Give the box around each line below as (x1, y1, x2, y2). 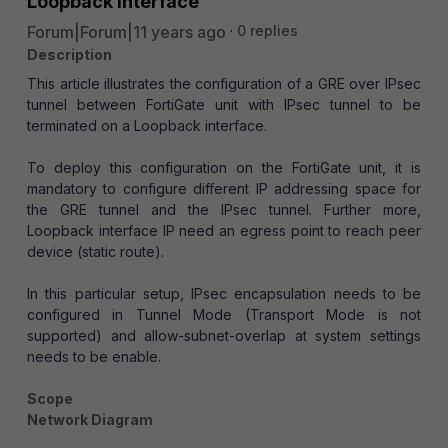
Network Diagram (27, 411, 153, 428)
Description (27, 46, 112, 63)
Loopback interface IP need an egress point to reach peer (27, 222, 421, 239)
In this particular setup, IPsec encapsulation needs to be (27, 285, 421, 302)
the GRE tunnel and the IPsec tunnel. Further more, (27, 201, 421, 218)
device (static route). (27, 243, 164, 260)
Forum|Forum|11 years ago (27, 22, 226, 42)
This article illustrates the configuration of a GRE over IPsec (27, 75, 421, 92)
